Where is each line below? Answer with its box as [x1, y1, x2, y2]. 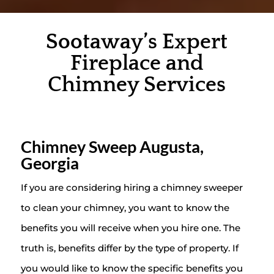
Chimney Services [48, 73, 226, 97]
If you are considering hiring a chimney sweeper [20, 182, 243, 194]
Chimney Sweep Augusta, [20, 136, 204, 157]
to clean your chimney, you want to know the [20, 202, 229, 214]
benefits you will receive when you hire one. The [20, 222, 240, 234]
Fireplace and [70, 51, 204, 76]
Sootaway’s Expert [46, 30, 228, 54]
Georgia [20, 153, 79, 174]
